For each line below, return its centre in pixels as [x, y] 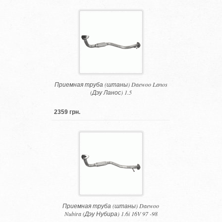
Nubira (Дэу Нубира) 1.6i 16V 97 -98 [111, 213]
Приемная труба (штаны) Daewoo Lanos [111, 84]
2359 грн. [67, 112]
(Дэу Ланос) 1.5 [111, 92]
